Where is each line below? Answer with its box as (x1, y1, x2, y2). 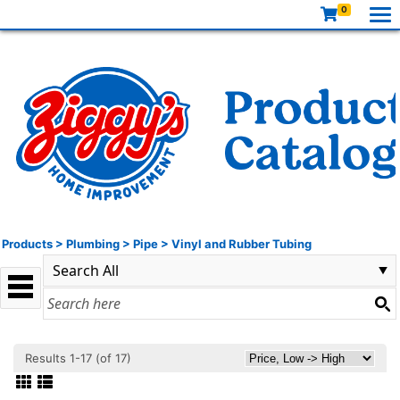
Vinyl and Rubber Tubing (171, 237, 312, 252)
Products (2, 237, 53, 252)
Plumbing (66, 237, 120, 252)
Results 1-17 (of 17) (25, 350, 138, 365)
